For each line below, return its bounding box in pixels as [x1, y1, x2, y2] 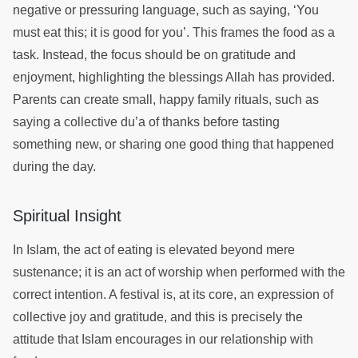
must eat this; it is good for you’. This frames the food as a [13, 25, 335, 39]
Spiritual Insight [13, 206, 126, 225]
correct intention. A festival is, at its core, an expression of [13, 287, 333, 301]
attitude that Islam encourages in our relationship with [13, 332, 313, 346]
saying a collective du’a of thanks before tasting [13, 114, 280, 129]
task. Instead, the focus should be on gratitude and [13, 47, 296, 62]
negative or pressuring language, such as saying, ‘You [13, 2, 319, 17]
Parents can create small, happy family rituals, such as [13, 92, 319, 106]
